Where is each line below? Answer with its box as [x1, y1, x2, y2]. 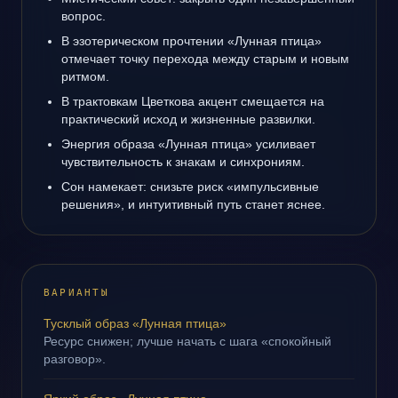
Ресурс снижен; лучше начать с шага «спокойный [44, 334, 331, 348]
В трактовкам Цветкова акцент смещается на [61, 94, 324, 108]
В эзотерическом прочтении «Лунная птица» [61, 34, 322, 48]
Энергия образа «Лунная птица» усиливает [61, 137, 315, 151]
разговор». [44, 352, 106, 366]
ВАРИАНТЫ [44, 287, 109, 298]
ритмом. [61, 69, 109, 84]
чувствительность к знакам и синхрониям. [61, 155, 305, 169]
